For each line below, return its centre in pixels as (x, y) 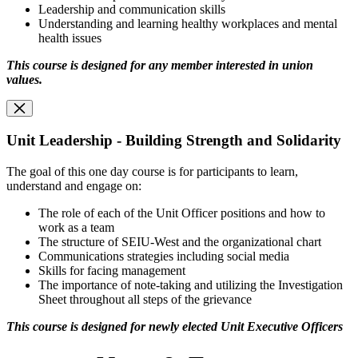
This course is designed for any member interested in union (160, 66)
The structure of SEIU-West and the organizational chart (180, 241)
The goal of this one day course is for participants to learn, (152, 171)
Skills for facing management (112, 270)
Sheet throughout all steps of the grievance (145, 299)
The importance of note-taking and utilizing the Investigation (191, 284)
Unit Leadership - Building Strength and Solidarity (174, 141)
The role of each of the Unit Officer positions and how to (182, 213)
